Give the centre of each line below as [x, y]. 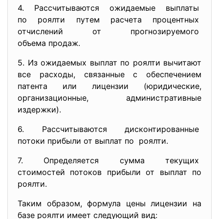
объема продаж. [49, 43]
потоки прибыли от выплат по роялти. [93, 141]
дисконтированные [163, 129]
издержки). [39, 109]
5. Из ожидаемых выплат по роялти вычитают [109, 63]
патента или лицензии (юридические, [109, 86]
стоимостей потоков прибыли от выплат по [109, 172]
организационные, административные [109, 98]
